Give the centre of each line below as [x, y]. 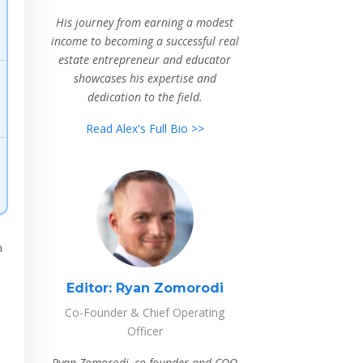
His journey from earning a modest [145, 22]
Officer [145, 331]
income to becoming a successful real [145, 41]
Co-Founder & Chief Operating [145, 312]
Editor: [89, 288]
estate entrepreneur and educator [145, 60]
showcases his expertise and [145, 78]
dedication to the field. [145, 97]
